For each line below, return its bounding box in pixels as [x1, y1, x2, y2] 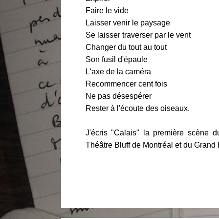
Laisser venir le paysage [85, 19, 170, 27]
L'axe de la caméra [85, 67, 151, 76]
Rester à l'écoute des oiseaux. [85, 104, 190, 112]
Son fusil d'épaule [85, 55, 148, 64]
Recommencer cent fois [85, 80, 167, 88]
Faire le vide [85, 6, 129, 15]
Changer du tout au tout [85, 43, 167, 51]
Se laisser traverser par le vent [85, 31, 191, 39]
